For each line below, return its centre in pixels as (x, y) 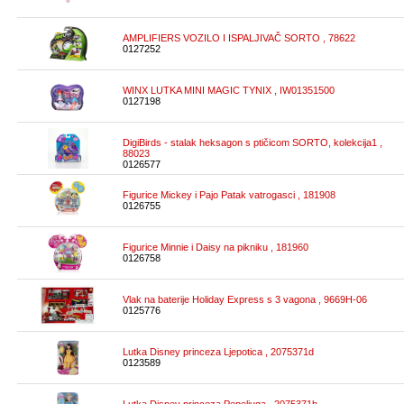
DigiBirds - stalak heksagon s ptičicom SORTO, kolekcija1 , (252, 142)
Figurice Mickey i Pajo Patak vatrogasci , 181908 (229, 195)
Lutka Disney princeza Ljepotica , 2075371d (218, 352)
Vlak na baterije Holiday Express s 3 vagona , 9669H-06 (245, 299)
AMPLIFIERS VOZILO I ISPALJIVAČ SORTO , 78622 (239, 38)
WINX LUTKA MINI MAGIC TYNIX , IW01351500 (229, 90)
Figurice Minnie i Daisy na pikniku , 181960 (216, 247)
